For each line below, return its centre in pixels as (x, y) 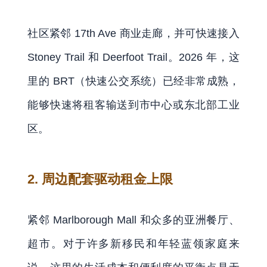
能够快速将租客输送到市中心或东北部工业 (133, 105)
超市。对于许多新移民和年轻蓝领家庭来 (133, 243)
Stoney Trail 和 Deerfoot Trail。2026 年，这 (133, 57)
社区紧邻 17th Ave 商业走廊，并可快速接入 (133, 33)
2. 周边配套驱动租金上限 (100, 179)
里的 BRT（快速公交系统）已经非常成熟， (133, 81)
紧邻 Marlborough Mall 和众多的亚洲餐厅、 (133, 220)
